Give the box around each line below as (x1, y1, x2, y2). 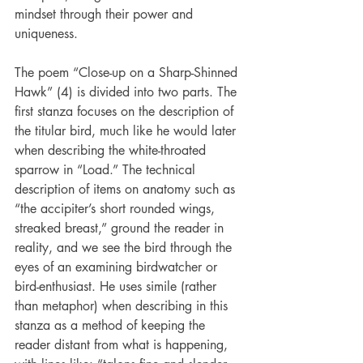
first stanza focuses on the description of (15, 102, 237, 120)
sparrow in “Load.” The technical (15, 160, 199, 178)
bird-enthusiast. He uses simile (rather (15, 277, 220, 295)
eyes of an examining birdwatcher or (15, 258, 221, 275)
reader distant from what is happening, (15, 335, 232, 353)
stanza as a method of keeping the (15, 316, 209, 334)
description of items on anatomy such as (15, 180, 239, 198)
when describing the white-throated (15, 141, 210, 159)
